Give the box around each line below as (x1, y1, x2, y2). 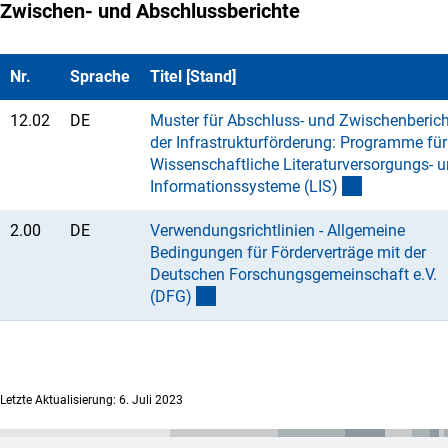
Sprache (70, 66, 130, 86)
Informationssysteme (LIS (150, 176, 332, 196)
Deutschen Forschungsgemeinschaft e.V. (150, 264, 437, 284)
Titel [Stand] (150, 66, 236, 86)
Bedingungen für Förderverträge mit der (150, 242, 426, 262)
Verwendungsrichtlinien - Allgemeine (150, 220, 405, 240)
